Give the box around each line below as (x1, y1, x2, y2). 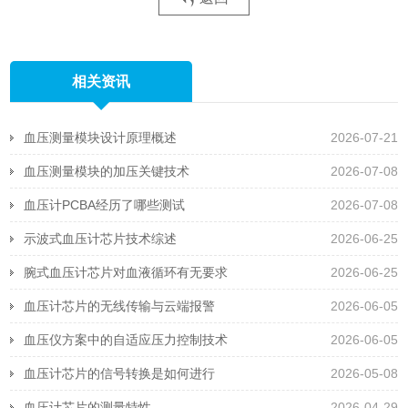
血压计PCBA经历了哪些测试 (24, 198, 186, 212)
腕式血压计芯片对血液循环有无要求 (24, 265, 229, 280)
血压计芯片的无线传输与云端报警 (24, 299, 216, 313)
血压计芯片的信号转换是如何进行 (24, 366, 216, 381)
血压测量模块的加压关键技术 (24, 164, 190, 178)
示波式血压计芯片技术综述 (24, 231, 178, 246)
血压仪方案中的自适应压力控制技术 (24, 332, 229, 347)
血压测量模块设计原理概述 (24, 130, 178, 145)
